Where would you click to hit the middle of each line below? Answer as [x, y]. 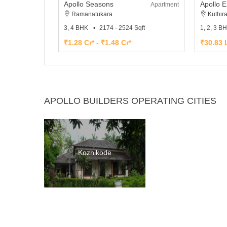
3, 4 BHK [76, 28]
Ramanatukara [91, 14]
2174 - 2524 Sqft [122, 28]
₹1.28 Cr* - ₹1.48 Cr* [98, 42]
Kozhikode [94, 152]
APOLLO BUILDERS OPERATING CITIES [130, 101]
